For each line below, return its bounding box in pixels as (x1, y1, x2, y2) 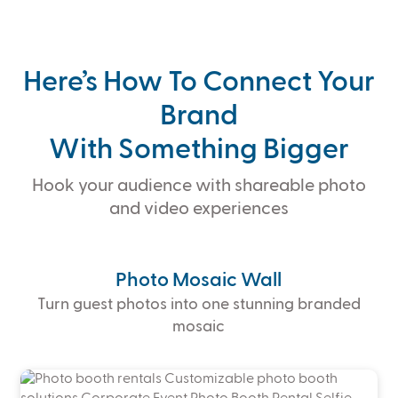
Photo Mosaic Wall (115, 271, 283, 291)
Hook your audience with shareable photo (31, 177, 366, 195)
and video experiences (108, 200, 289, 219)
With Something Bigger (48, 136, 349, 165)
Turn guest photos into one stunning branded (36, 297, 361, 314)
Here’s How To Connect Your (22, 68, 375, 98)
